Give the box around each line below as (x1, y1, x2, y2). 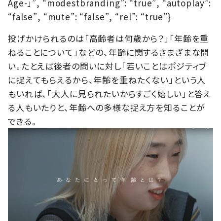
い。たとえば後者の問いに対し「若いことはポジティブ (8, 59, 207, 72)
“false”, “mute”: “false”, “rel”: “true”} (8, 10, 172, 23)
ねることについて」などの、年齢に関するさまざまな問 (8, 45, 210, 58)
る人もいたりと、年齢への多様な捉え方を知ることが (8, 101, 205, 113)
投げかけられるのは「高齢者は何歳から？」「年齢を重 (8, 32, 209, 44)
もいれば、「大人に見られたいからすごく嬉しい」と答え (8, 87, 212, 100)
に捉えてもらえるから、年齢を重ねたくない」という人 (8, 73, 206, 86)
